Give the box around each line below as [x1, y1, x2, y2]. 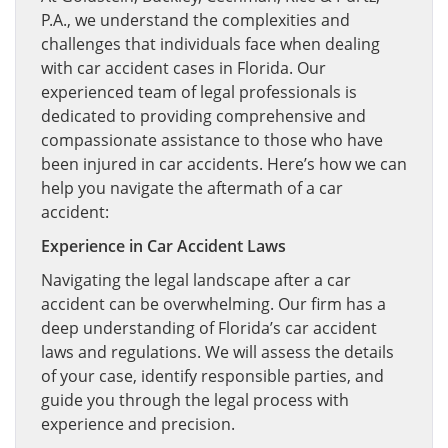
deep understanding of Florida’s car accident [41, 317, 377, 339]
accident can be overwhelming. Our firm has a [41, 293, 386, 315]
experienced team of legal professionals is [41, 81, 357, 103]
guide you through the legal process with [41, 389, 349, 411]
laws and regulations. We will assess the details [41, 341, 394, 363]
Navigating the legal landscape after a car [41, 269, 351, 291]
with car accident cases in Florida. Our [41, 57, 326, 79]
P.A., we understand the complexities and [41, 9, 350, 31]
